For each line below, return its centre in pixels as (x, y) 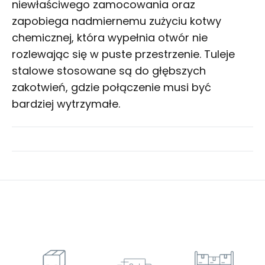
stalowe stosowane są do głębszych (109, 71)
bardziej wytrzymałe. (66, 104)
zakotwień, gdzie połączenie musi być (112, 88)
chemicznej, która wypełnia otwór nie (110, 38)
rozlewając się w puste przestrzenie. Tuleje (123, 54)
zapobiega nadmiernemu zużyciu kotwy (117, 21)
